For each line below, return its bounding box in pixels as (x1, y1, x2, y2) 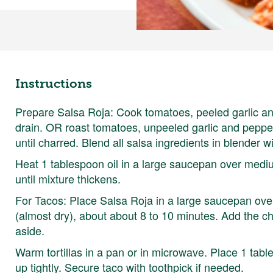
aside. (15, 222, 45, 238)
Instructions (15, 76, 93, 91)
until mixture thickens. (15, 170, 121, 186)
